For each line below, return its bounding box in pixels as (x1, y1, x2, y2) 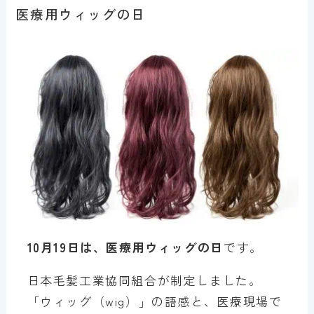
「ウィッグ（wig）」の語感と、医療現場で (27, 292, 282, 310)
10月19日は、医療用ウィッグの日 (27, 238, 224, 257)
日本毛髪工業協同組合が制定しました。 (27, 271, 262, 289)
